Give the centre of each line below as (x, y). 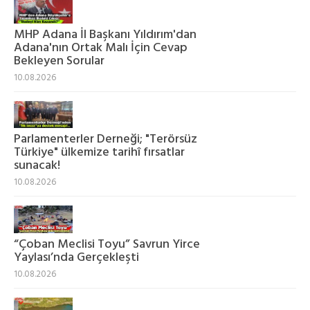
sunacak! (37, 166)
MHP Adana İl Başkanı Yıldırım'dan (105, 35)
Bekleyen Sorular (59, 61)
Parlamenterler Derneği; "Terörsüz (106, 140)
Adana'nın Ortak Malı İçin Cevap (101, 48)
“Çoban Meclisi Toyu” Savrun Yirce (107, 244)
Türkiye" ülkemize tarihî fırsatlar (99, 153)
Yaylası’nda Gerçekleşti (76, 257)
